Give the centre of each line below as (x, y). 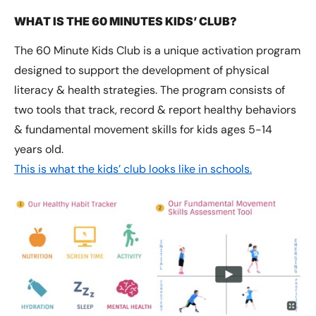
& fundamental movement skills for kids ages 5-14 (143, 129)
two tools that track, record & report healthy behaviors (155, 109)
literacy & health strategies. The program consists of (150, 90)
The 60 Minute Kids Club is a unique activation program (157, 50)
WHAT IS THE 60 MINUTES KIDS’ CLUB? (126, 21)
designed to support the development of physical (142, 70)
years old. (39, 149)
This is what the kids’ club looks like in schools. (133, 169)
